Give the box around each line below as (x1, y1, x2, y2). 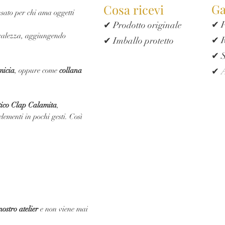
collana (59, 66, 82, 75)
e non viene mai (38, 204, 88, 213)
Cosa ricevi (103, 2, 164, 18)
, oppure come (15, 66, 59, 75)
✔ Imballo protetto (103, 35, 174, 46)
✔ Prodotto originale (103, 20, 182, 31)
